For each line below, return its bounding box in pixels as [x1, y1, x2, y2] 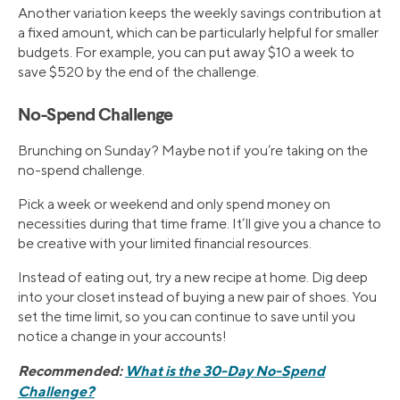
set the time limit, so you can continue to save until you [18, 308, 355, 326]
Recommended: [18, 362, 125, 380]
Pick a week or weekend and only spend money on [18, 196, 330, 213]
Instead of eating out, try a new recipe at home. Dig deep [18, 269, 368, 287]
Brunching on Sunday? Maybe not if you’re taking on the [18, 142, 368, 160]
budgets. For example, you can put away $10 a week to [18, 44, 354, 62]
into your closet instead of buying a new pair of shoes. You [18, 288, 377, 306]
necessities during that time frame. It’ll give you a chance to [18, 215, 381, 233]
